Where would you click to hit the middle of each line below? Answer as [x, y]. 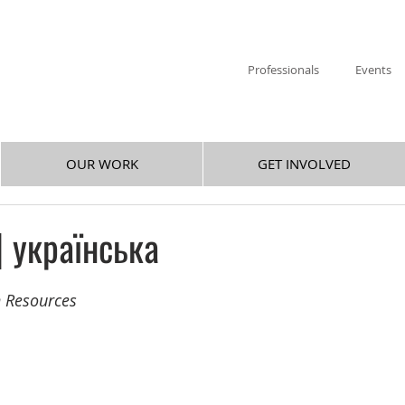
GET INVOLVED [304, 164]
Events [373, 70]
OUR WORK [102, 164]
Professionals [283, 70]
